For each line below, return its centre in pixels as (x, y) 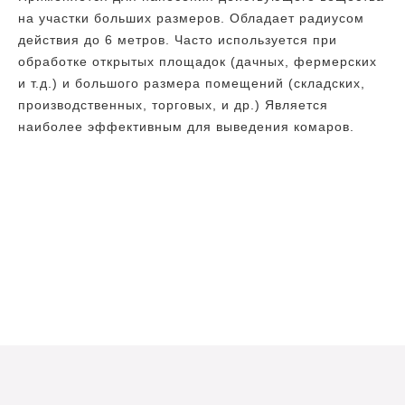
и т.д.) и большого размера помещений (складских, (192, 84)
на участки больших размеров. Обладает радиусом (191, 19)
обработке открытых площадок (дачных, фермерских (198, 62)
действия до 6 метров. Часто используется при (178, 40)
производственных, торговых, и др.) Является (173, 105)
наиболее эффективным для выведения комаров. (186, 127)
